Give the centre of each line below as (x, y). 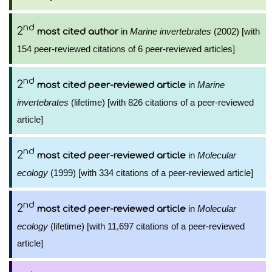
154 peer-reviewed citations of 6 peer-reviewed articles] (126, 49)
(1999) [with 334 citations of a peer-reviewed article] (151, 173)
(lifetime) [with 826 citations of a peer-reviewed (161, 102)
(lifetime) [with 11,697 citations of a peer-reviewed (146, 226)
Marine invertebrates (171, 31)
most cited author (78, 32)
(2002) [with (236, 31)
